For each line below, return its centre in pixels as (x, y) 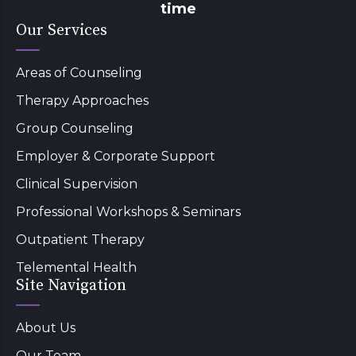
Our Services (62, 31)
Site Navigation (71, 286)
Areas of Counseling (79, 73)
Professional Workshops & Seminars (128, 212)
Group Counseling (75, 129)
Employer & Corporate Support (116, 157)
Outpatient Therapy (80, 240)
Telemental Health (76, 268)
